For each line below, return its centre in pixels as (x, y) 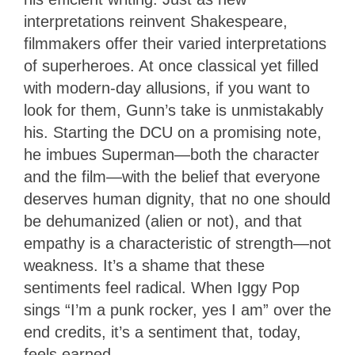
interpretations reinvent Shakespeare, (156, 21)
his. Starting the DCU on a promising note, (173, 132)
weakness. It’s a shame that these (144, 265)
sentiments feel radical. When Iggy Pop (162, 287)
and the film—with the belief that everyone (172, 176)
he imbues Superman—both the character (172, 154)
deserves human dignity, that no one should (177, 198)
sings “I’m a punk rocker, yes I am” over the (177, 309)
